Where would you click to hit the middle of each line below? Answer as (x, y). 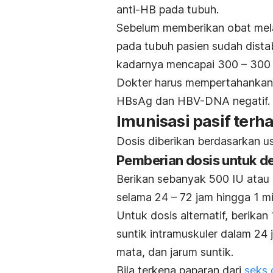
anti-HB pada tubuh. (168, 10)
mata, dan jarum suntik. (176, 252)
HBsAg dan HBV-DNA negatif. (193, 101)
